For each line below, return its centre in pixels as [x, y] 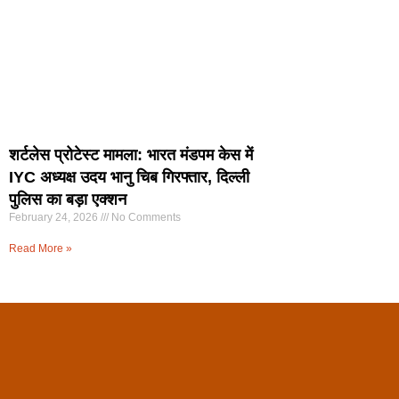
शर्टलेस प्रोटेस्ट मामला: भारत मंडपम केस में [131, 155]
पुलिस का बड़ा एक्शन [68, 199]
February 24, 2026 [55, 217]
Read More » [41, 248]
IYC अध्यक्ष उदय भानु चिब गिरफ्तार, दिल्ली [129, 177]
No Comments [145, 217]
